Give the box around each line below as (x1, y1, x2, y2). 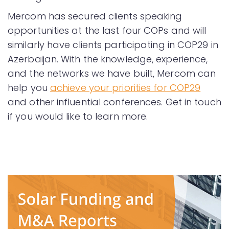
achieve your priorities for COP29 (50, 81, 201, 95)
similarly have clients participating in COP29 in (8, 38, 218, 52)
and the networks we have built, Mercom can (8, 67, 216, 80)
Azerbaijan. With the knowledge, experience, (8, 53, 208, 66)
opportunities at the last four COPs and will (8, 24, 207, 37)
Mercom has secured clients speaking (8, 10, 182, 23)
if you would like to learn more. (8, 110, 148, 123)
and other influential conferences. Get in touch (8, 96, 221, 109)
